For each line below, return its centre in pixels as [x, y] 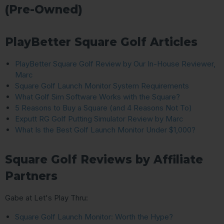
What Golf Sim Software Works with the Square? [97, 97]
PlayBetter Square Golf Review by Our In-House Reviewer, [115, 64]
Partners [31, 176]
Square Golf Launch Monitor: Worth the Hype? [94, 217]
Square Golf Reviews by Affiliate [104, 160]
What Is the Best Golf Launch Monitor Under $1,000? [105, 130]
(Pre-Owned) [44, 10]
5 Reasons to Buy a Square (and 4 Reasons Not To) [103, 108]
